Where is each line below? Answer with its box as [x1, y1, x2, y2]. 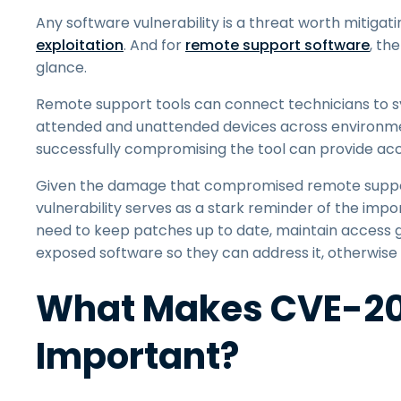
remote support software [185, 35, 370, 55]
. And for [124, 35, 185, 55]
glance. [36, 57, 87, 78]
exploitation [36, 35, 124, 55]
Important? [36, 331, 239, 381]
